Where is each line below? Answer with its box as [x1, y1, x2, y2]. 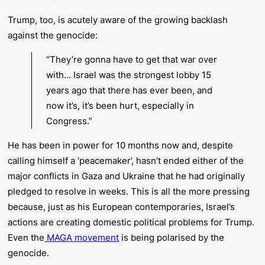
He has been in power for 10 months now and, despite [8, 140, 234, 151]
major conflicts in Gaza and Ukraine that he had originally [8, 170, 245, 182]
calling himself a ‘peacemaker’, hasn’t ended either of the [8, 155, 244, 167]
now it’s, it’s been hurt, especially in [46, 100, 195, 112]
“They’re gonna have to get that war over [46, 54, 218, 66]
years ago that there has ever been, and [46, 85, 213, 96]
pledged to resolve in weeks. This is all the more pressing [8, 186, 250, 198]
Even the [8, 232, 45, 244]
